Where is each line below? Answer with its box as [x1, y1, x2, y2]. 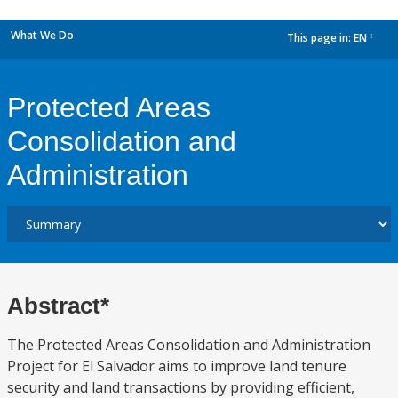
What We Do [11, 28, 74, 43]
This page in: [287, 30, 354, 46]
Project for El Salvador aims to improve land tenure [7, 356, 346, 376]
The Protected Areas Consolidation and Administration [7, 335, 370, 354]
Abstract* [7, 292, 109, 319]
